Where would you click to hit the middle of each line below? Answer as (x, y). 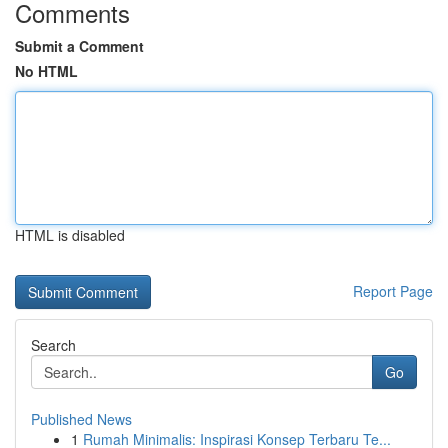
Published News (81, 419)
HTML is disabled (70, 235)
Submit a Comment (79, 46)
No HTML (46, 71)
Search (53, 345)
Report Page (393, 291)
